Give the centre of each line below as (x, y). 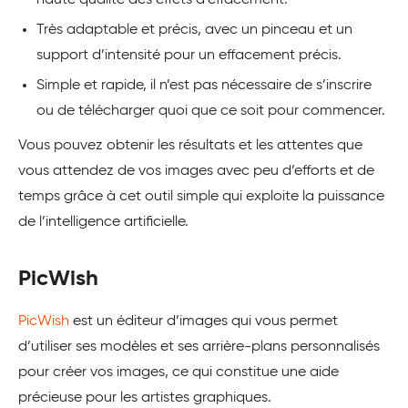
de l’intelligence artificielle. (103, 223)
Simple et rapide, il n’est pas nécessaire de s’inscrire (204, 86)
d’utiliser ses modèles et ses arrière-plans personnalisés (199, 347)
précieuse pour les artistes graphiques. (145, 398)
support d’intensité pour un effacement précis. (189, 56)
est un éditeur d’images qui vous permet (204, 322)
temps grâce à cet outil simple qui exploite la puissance (201, 197)
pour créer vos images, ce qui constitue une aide (178, 373)
